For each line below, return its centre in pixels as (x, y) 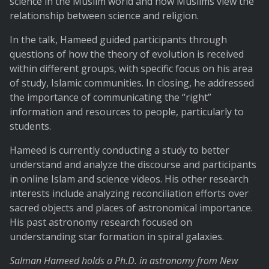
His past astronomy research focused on (101, 222)
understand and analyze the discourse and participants (133, 165)
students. (30, 126)
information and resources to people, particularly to (127, 112)
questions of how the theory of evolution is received (127, 54)
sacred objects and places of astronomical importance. (131, 208)
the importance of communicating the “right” (110, 98)
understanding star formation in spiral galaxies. (117, 237)
